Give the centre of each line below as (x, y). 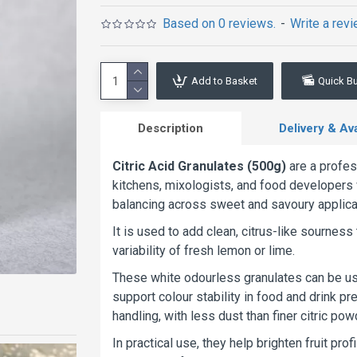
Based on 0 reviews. (220, 24)
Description (171, 128)
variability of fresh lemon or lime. (204, 251)
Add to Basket (224, 81)
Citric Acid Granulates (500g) (199, 166)
